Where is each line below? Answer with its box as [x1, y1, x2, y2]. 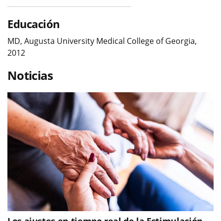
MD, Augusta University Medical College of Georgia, [7, 35, 197, 46]
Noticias [7, 67, 53, 83]
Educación [7, 16, 60, 31]
